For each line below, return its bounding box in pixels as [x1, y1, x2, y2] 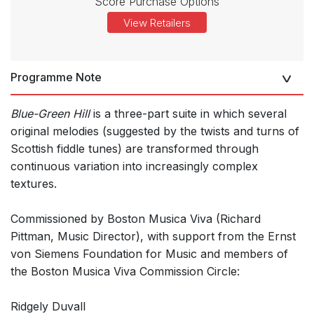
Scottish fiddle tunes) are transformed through [11, 142, 259, 156]
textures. [11, 177, 57, 191]
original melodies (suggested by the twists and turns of [11, 124, 299, 139]
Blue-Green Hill [11, 107, 90, 121]
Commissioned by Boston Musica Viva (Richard [11, 212, 261, 226]
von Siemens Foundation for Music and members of [11, 247, 288, 261]
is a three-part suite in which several [90, 107, 287, 121]
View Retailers [123, 16, 191, 30]
